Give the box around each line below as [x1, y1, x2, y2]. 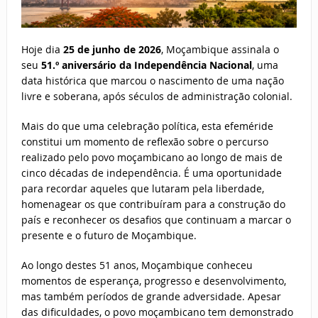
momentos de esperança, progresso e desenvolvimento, [21, 274, 286, 288]
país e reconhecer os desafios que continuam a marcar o [21, 213, 291, 227]
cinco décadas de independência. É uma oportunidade [21, 166, 282, 180]
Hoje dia [21, 43, 63, 57]
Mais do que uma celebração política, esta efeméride [21, 119, 273, 133]
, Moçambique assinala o [160, 43, 279, 57]
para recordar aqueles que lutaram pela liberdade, [21, 182, 264, 196]
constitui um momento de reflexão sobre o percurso [21, 135, 268, 149]
